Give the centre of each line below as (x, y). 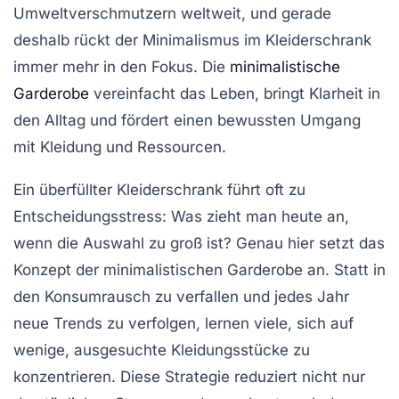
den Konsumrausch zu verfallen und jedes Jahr (181, 297)
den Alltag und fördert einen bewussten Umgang (187, 121)
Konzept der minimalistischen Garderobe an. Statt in (199, 270)
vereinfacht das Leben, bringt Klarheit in (235, 94)
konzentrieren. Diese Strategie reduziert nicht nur (189, 377)
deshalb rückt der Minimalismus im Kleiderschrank (192, 41)
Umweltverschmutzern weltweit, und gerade (172, 14)
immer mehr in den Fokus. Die (122, 67)
